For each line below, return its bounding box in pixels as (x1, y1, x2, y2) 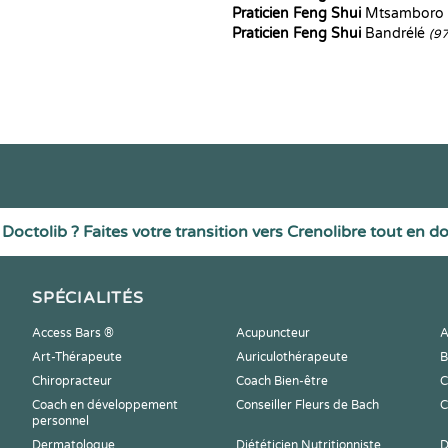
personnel (32, 414, 89, 428)
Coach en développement (32, 398, 178, 412)
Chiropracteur (32, 374, 112, 388)
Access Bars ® (32, 326, 114, 340)
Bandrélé (361, 25, 429, 42)
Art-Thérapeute (32, 350, 122, 364)
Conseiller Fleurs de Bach (236, 398, 379, 412)
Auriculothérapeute (236, 350, 348, 364)
